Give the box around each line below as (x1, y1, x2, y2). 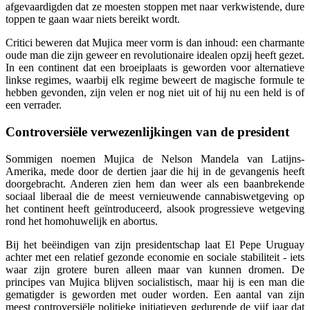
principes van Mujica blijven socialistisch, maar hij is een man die (6, 275, 304, 288)
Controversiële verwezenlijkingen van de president (6, 124, 289, 139)
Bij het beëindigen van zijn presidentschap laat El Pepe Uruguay (6, 238, 304, 250)
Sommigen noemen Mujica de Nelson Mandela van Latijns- (6, 152, 304, 165)
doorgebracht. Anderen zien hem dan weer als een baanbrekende (6, 177, 304, 190)
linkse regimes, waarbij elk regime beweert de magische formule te (6, 74, 304, 86)
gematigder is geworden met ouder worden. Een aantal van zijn (6, 288, 304, 300)
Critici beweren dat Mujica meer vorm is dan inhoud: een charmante (6, 37, 304, 49)
